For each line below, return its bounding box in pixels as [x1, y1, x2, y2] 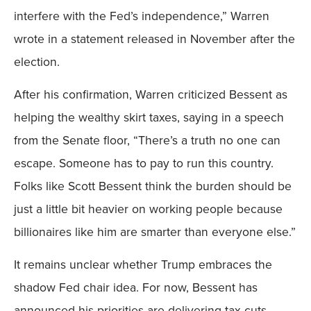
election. [14, 52, 60, 71]
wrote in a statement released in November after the [14, 29, 295, 48]
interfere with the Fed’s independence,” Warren [14, 6, 269, 25]
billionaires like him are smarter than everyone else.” [14, 222, 296, 241]
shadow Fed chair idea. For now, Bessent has [14, 278, 258, 297]
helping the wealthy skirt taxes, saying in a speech [14, 108, 284, 126]
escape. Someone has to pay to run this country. [14, 153, 274, 172]
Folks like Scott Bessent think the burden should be [14, 176, 292, 195]
